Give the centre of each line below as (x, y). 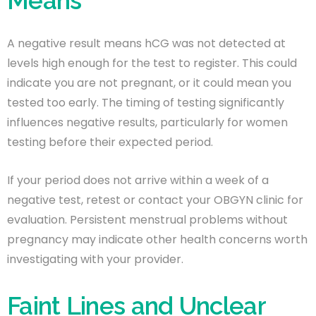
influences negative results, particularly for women (147, 122)
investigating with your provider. (95, 259)
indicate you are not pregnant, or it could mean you (149, 83)
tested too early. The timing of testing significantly (146, 102)
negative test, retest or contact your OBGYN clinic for (155, 200)
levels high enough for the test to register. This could (152, 63)
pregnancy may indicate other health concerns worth (157, 239)
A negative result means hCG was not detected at (146, 43)
